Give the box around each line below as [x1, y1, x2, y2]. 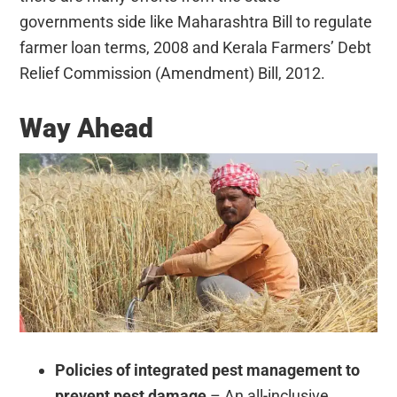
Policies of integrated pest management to [55, 360, 361, 379]
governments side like [19, 12, 178, 32]
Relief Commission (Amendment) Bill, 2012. [19, 64, 326, 83]
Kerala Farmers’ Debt [222, 38, 372, 58]
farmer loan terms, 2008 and [19, 38, 223, 58]
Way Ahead [19, 113, 154, 144]
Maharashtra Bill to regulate [177, 12, 373, 32]
